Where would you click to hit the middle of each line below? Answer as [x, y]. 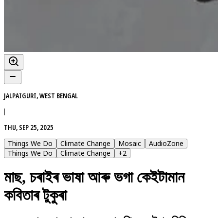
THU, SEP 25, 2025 [29, 127]
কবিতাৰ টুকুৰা [35, 195]
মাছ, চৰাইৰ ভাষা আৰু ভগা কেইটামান [94, 177]
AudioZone [166, 143]
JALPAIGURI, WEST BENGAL [41, 95]
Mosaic [130, 143]
